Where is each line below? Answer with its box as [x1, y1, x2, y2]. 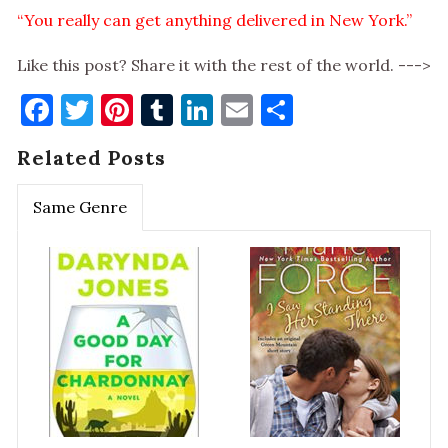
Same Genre [33, 197, 127, 218]
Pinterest [133, 89, 270, 131]
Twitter [93, 89, 209, 131]
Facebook [53, 89, 191, 131]
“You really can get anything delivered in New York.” [17, 10, 412, 31]
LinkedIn [213, 89, 343, 131]
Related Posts [17, 145, 166, 171]
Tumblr [173, 89, 283, 131]
